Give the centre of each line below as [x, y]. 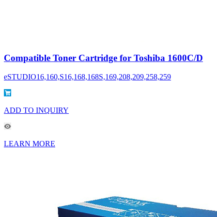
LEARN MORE [30, 144]
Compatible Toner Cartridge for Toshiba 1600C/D [103, 58]
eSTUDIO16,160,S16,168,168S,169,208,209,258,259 [87, 77]
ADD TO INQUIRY [36, 110]
